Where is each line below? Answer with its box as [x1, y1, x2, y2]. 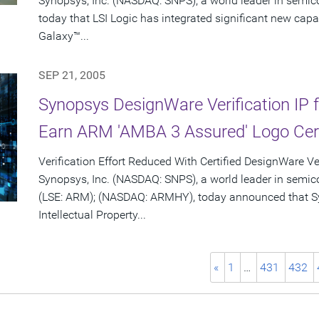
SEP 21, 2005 [38, 68, 105, 83]
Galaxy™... [38, 29, 89, 43]
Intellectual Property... [38, 208, 146, 222]
